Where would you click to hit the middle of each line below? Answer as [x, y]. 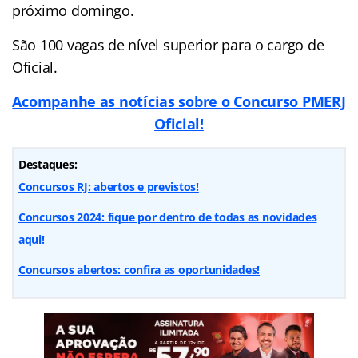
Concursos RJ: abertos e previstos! [109, 186]
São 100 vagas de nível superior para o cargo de [168, 44]
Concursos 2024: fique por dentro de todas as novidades [168, 217]
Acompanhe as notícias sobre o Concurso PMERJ [179, 101]
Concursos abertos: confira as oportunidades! [139, 269]
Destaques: [48, 164]
